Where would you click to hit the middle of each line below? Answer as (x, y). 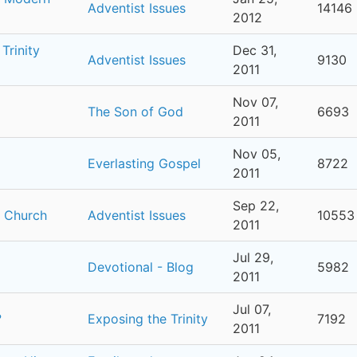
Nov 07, (255, 102)
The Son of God (135, 112)
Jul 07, (252, 309)
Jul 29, (253, 257)
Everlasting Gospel (144, 163)
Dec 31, (255, 50)
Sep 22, (256, 206)
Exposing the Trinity (148, 319)
